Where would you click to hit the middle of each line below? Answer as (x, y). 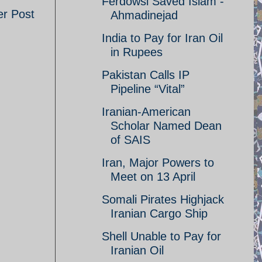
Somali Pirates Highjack (163, 199)
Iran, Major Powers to (158, 163)
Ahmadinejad (144, 15)
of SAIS (130, 140)
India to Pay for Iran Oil (162, 38)
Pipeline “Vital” (148, 89)
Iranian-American (146, 112)
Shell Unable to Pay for (161, 236)
